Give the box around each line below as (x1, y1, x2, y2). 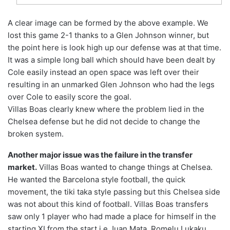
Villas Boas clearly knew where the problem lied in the (8, 104, 204, 114)
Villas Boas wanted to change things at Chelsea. (37, 162, 213, 172)
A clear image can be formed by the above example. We (8, 18, 208, 28)
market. (8, 162, 37, 172)
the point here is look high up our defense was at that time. (8, 43, 221, 53)
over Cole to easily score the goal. (8, 92, 131, 102)
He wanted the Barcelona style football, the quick (8, 175, 185, 185)
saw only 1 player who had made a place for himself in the (8, 212, 216, 222)
